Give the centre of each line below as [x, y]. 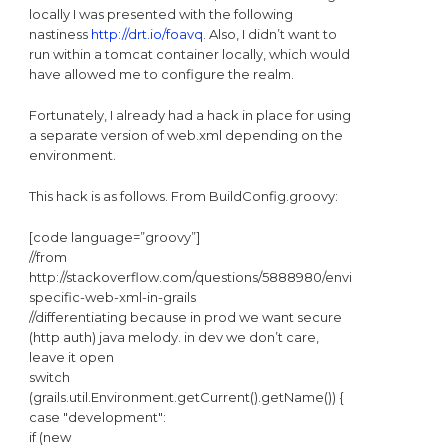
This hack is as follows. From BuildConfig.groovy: [183, 196]
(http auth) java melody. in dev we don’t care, [173, 337]
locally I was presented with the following [160, 13]
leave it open [71, 357]
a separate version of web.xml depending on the [185, 135]
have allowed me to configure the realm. [161, 73]
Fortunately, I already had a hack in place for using [189, 115]
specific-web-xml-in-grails [112, 297]
